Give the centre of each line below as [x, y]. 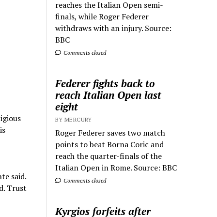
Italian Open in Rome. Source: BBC [116, 168]
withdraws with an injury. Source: [114, 28]
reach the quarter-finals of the [109, 156]
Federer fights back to [105, 83]
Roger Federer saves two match [110, 133]
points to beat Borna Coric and [110, 144]
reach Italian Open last [108, 95]
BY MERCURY [74, 119]
